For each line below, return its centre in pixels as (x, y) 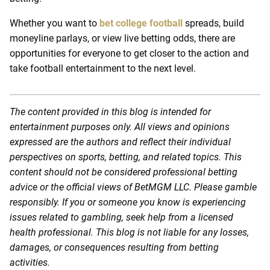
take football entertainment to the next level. (103, 68)
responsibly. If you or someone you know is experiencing (128, 202)
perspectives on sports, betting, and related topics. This (126, 157)
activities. (30, 262)
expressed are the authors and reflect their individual (120, 142)
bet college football (141, 23)
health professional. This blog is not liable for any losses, (129, 232)
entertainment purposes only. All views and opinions (120, 127)
